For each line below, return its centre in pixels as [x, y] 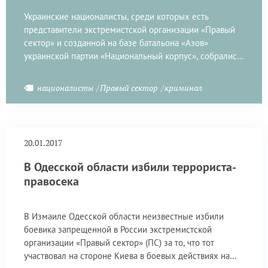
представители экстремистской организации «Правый [130, 29]
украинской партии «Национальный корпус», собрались [133, 56]
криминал [183, 87]
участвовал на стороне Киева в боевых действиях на [127, 255]
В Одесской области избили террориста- [130, 167]
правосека [51, 181]
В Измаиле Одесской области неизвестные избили [124, 216]
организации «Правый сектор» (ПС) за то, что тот [119, 242]
